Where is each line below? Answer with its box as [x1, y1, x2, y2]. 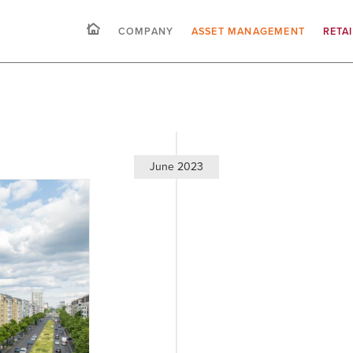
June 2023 [150, 158, 203, 175]
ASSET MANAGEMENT [191, 24, 306, 38]
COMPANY [117, 24, 174, 38]
